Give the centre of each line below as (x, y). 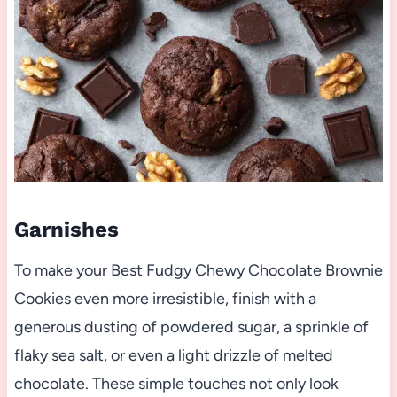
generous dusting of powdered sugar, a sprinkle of (191, 327)
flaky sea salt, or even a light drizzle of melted (173, 356)
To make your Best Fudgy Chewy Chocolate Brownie (198, 271)
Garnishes (66, 230)
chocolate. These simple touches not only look (176, 384)
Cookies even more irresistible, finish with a (165, 299)
